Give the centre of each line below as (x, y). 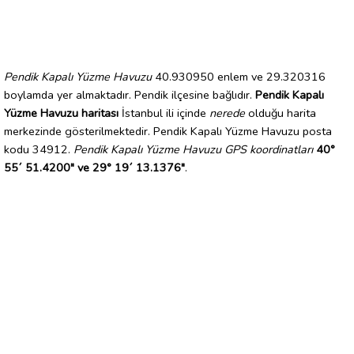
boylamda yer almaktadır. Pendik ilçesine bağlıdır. (130, 94)
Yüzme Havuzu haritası (61, 113)
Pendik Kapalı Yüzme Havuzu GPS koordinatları (193, 149)
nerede (227, 113)
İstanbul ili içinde (164, 113)
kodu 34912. (39, 149)
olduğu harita (281, 113)
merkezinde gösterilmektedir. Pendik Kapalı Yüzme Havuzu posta (168, 131)
